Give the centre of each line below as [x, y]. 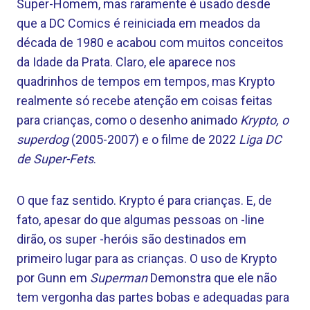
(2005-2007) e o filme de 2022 [154, 139]
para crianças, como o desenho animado [128, 120]
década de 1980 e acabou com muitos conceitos [150, 43]
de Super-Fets [55, 159]
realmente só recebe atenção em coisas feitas [145, 101]
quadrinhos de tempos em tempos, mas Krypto [146, 81]
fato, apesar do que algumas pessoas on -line [140, 220]
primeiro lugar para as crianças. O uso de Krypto [147, 258]
